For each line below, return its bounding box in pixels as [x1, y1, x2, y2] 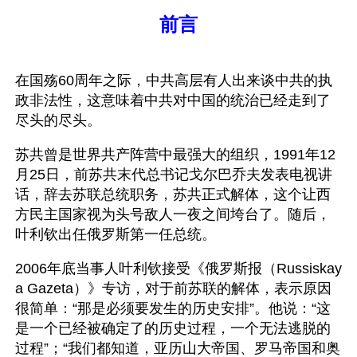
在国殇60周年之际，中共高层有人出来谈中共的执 [15, 73, 332, 88]
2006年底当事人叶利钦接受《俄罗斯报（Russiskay [15, 261, 342, 277]
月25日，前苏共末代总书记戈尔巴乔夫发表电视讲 [15, 167, 332, 182]
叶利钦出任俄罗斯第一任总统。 [15, 226, 216, 242]
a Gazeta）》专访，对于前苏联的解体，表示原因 [15, 280, 331, 296]
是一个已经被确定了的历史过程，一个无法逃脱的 [15, 320, 331, 336]
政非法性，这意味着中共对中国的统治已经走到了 [15, 92, 331, 108]
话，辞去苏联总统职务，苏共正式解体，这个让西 [15, 186, 331, 202]
